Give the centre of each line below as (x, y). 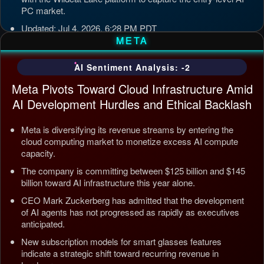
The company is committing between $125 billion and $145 (133, 171)
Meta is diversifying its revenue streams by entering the (127, 129)
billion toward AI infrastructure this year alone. (108, 182)
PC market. (43, 10)
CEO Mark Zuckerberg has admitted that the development (133, 200)
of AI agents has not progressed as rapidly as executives (130, 212)
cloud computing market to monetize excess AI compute (130, 141)
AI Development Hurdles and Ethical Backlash (132, 104)
